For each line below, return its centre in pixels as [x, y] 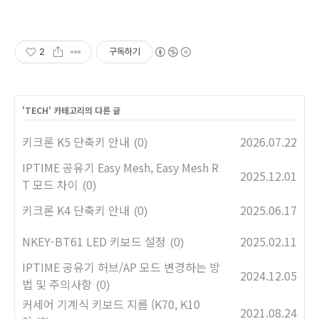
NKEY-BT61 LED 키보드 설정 [94, 241]
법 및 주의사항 [57, 284]
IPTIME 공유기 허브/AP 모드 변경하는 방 [121, 267]
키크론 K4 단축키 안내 [76, 210]
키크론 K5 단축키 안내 [76, 141]
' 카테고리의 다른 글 [84, 110]
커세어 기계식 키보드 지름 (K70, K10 [111, 304]
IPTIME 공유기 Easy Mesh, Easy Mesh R [120, 167]
